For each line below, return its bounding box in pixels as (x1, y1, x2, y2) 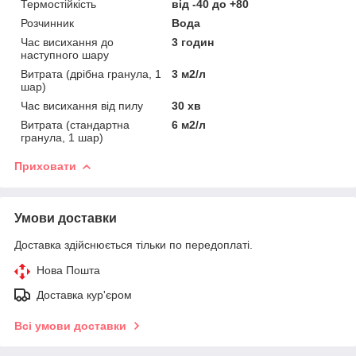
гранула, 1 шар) (21, 130, 103, 144)
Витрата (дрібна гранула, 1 (21, 67, 161, 80)
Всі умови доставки (14, 319, 126, 332)
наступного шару (21, 48, 109, 61)
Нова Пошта (37, 263, 100, 277)
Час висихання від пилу (21, 99, 143, 112)
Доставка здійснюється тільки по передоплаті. (14, 238, 253, 251)
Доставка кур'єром (37, 288, 132, 301)
